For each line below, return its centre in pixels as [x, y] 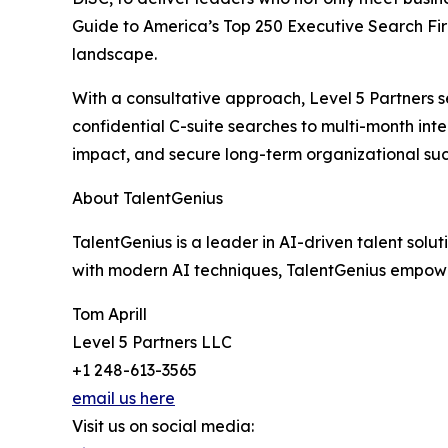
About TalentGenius [147, 198]
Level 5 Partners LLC [152, 342]
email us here [123, 398]
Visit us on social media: [163, 426]
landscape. [114, 54]
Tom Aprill [109, 314]
